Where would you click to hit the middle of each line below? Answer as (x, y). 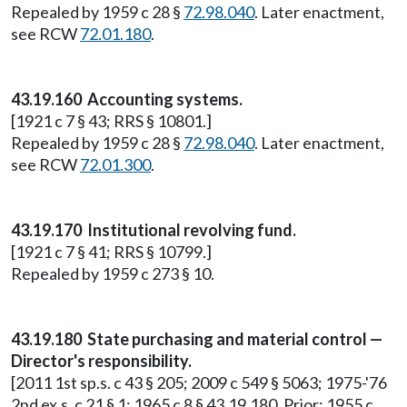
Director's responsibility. (101, 361)
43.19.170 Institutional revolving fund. (154, 230)
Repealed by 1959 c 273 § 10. (113, 273)
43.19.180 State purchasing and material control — (197, 339)
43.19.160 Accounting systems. (127, 99)
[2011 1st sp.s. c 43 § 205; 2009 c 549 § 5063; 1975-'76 (199, 382)
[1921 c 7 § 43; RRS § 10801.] (111, 121)
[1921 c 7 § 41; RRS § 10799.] (111, 252)
